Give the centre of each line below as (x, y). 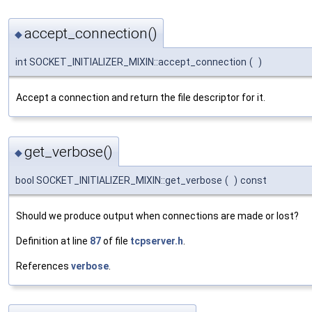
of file (116, 241)
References (44, 266)
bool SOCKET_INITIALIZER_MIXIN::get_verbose (119, 180)
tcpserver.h (157, 241)
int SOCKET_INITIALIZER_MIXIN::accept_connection (131, 62)
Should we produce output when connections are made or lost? (157, 216)
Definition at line (53, 241)
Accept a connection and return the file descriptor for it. (141, 98)
